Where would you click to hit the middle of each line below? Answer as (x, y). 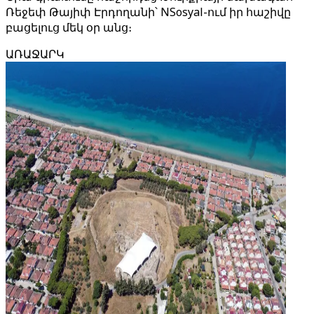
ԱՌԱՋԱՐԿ (35, 54)
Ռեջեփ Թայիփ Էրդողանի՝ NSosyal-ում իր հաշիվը (148, 12)
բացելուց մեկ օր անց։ (69, 27)
